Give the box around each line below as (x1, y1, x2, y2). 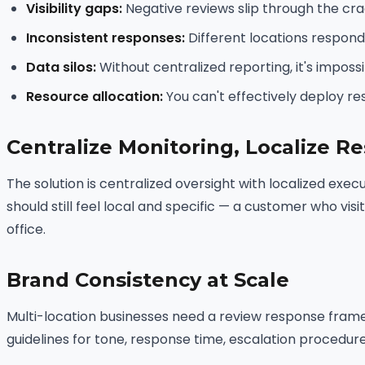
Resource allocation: (26, 86, 163, 106)
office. (7, 219, 46, 239)
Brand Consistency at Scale (7, 267, 289, 292)
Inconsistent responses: (26, 28, 185, 47)
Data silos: (26, 57, 96, 77)
